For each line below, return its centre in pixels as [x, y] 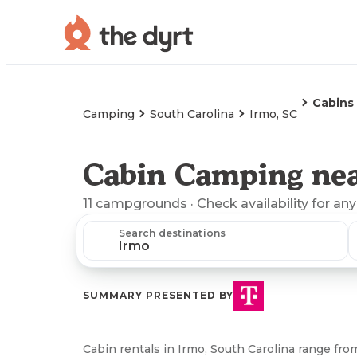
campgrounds [141, 204]
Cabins [333, 103]
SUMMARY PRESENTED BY [158, 295]
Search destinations [173, 233]
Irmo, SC [273, 114]
